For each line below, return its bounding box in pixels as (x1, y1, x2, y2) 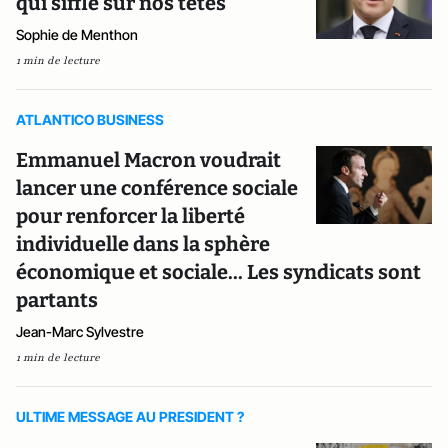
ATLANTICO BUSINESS (16, 111, 164, 128)
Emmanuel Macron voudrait (16, 148, 281, 172)
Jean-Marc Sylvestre (16, 323, 144, 340)
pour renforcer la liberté (16, 204, 245, 228)
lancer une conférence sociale (16, 176, 298, 200)
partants (16, 288, 98, 312)
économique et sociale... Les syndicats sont (16, 260, 421, 284)
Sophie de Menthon (16, 26, 138, 43)
